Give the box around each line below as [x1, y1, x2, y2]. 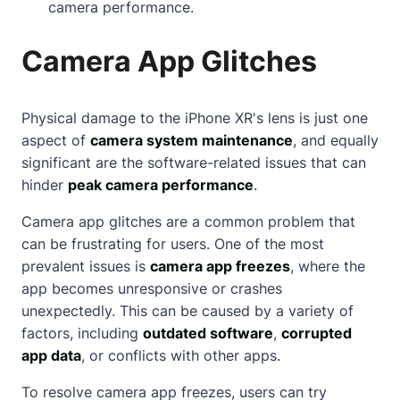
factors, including [21, 323, 143, 342]
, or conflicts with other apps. [81, 346, 280, 364]
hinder [21, 175, 68, 194]
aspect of [21, 130, 90, 149]
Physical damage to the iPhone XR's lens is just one [21, 108, 368, 127]
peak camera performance [68, 175, 254, 194]
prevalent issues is [21, 256, 150, 275]
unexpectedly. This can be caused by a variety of [21, 301, 354, 320]
